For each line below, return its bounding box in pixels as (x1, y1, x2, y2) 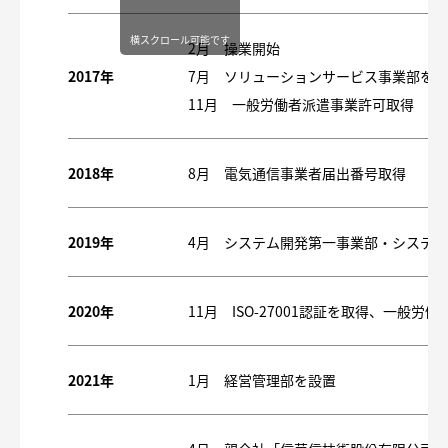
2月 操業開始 (188, 38, 280, 59)
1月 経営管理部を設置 (188, 370, 336, 391)
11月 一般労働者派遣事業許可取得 (188, 94, 414, 115)
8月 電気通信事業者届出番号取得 (188, 163, 406, 184)
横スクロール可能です (130, 32, 230, 48)
